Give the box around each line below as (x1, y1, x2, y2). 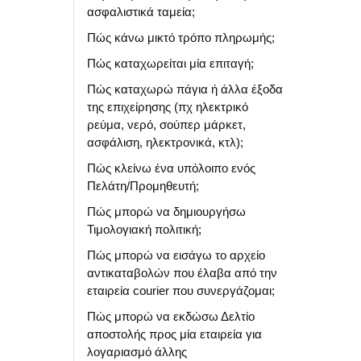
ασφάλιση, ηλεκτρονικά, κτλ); (87, 135, 243, 149)
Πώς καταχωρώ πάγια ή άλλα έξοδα (87, 82, 283, 96)
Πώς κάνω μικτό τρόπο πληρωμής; (87, 31, 275, 44)
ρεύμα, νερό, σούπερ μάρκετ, (87, 118, 246, 131)
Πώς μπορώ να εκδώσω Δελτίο (87, 309, 255, 323)
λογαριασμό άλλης (87, 345, 187, 359)
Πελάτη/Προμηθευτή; (87, 179, 199, 193)
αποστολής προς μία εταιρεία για (87, 327, 262, 341)
